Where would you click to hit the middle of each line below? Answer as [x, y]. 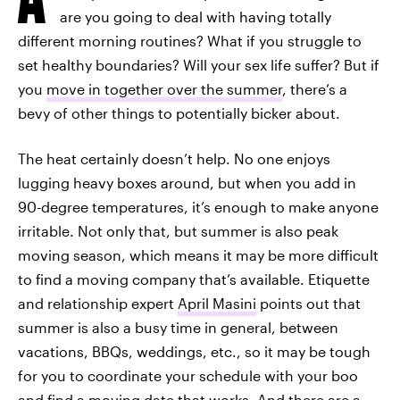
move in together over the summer [164, 89]
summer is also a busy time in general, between [178, 327]
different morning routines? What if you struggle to [190, 41]
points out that [308, 303]
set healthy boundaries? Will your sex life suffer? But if [199, 65]
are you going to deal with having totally [196, 17]
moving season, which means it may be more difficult [198, 255]
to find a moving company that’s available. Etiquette [194, 279]
